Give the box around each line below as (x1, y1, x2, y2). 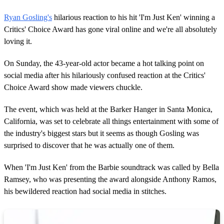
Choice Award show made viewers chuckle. (4, 82, 142, 91)
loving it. (4, 36, 32, 45)
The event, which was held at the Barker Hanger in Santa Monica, (4, 104, 212, 113)
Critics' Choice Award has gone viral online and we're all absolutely (4, 24, 217, 33)
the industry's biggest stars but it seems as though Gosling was (4, 128, 199, 137)
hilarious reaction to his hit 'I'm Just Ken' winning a (52, 12, 215, 21)
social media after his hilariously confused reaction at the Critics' (4, 70, 205, 79)
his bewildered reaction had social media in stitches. (4, 186, 166, 195)
